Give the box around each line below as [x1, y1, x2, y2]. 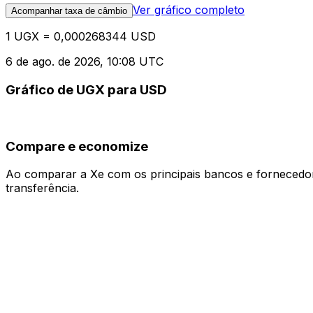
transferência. [6, 181, 79, 196]
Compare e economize [6, 138, 148, 154]
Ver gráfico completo [133, 3, 245, 17]
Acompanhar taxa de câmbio [11, 6, 127, 17]
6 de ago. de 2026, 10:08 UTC [6, 54, 163, 69]
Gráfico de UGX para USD [6, 82, 167, 99]
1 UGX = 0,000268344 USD [6, 29, 156, 44]
